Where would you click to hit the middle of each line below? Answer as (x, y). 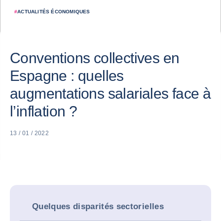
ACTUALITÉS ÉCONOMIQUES (54, 12)
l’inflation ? (44, 111)
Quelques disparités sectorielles (98, 206)
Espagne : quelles (67, 76)
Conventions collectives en (95, 58)
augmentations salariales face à (110, 93)
